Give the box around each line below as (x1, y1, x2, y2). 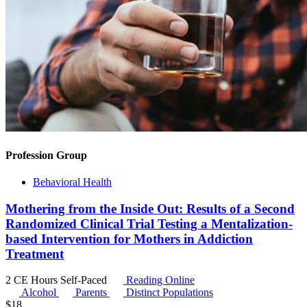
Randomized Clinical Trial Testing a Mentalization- (5, 216, 293, 231)
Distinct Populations (126, 286, 213, 299)
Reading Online (123, 274, 195, 286)
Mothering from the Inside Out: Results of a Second (5, 201, 295, 216)
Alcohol (21, 286, 59, 299)
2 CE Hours (5, 274, 60, 286)
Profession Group (5, 149, 87, 161)
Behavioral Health (33, 175, 112, 188)
